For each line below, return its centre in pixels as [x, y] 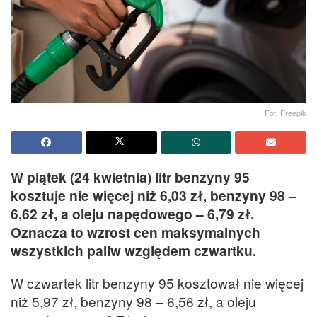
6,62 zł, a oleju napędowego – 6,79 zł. [132, 214]
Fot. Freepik [286, 113]
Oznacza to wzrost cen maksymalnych [136, 232]
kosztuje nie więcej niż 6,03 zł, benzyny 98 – [154, 196]
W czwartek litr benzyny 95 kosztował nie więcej [157, 282]
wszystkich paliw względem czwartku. [133, 251]
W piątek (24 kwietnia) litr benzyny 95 [130, 177]
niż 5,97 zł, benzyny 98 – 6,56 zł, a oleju [133, 301]
